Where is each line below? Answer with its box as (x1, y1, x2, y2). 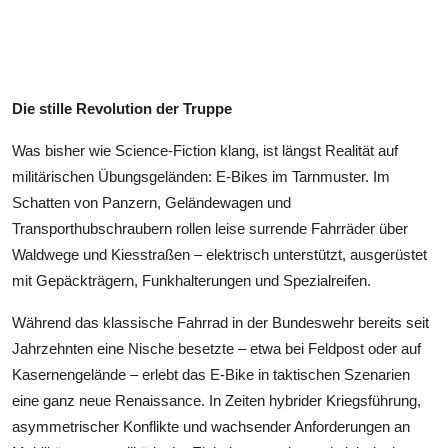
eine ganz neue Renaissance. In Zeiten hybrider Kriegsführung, (12, 391, 421, 409)
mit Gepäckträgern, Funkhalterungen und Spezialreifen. (12, 271, 371, 289)
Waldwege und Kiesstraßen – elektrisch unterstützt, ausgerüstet (12, 245, 427, 263)
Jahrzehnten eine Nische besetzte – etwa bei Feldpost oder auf (12, 339, 421, 357)
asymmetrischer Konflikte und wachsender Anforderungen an (12, 417, 410, 435)
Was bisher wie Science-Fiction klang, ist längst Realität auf (12, 141, 398, 159)
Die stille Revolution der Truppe (12, 99, 232, 117)
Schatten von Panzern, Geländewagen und (12, 193, 291, 211)
